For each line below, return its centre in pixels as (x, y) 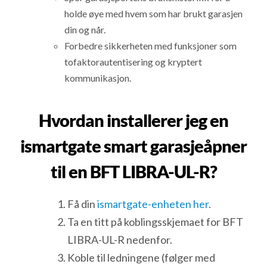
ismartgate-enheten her (153, 204)
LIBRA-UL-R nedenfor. (120, 240)
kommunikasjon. (98, 78)
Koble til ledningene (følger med (142, 258)
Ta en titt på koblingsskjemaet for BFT (156, 222)
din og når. (85, 30)
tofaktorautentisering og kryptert (133, 62)
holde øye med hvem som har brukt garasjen (154, 14)
